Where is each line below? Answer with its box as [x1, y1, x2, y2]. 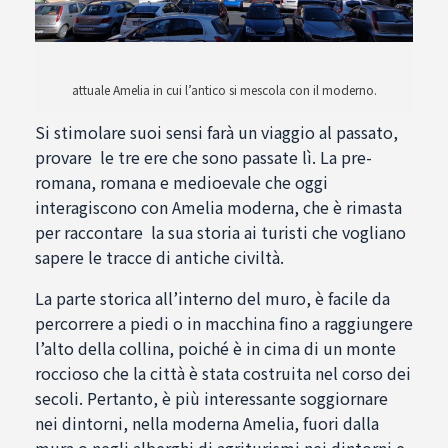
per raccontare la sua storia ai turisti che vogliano [35, 220, 406, 245]
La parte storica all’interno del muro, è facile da [35, 286, 390, 311]
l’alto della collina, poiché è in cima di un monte [35, 336, 396, 361]
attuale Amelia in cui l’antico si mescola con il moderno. [71, 81, 377, 99]
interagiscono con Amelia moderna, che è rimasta [35, 195, 402, 220]
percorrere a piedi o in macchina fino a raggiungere [35, 311, 413, 336]
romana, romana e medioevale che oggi [35, 170, 328, 195]
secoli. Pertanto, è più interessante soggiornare [35, 386, 388, 411]
